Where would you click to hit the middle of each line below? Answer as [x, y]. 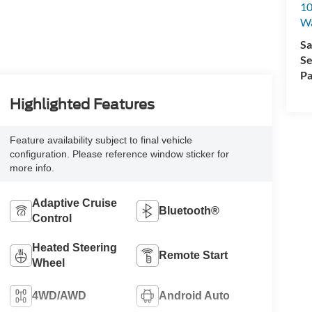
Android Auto [195, 295]
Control [52, 218]
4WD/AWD [59, 295]
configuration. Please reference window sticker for [119, 154]
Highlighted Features [82, 104]
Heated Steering [74, 247]
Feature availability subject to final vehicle [101, 140]
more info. [32, 167]
